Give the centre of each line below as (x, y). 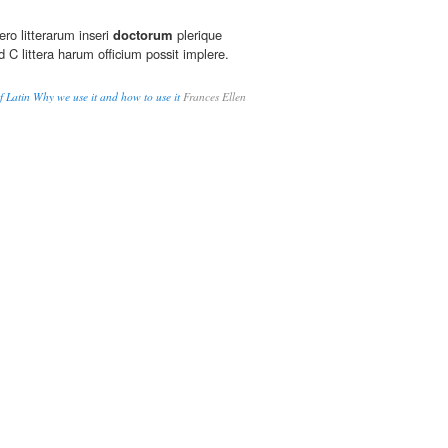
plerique (197, 35)
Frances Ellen (213, 97)
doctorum (143, 35)
